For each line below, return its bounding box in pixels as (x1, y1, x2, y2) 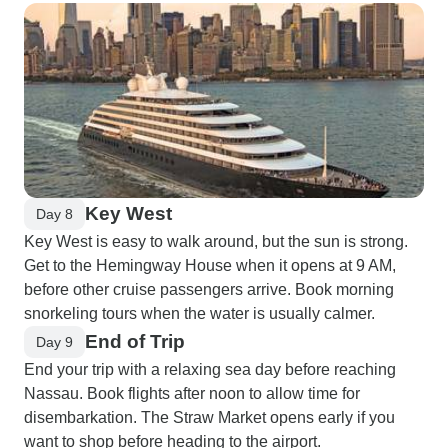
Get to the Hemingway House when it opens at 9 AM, (24, 257, 396, 274)
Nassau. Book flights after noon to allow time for (24, 385, 360, 402)
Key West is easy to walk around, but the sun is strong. (24, 233, 408, 250)
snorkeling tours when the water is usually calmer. (24, 305, 375, 322)
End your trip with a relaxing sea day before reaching (24, 361, 396, 378)
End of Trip (85, 331, 185, 352)
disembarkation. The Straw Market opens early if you (24, 409, 395, 426)
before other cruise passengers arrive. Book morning (24, 281, 394, 298)
